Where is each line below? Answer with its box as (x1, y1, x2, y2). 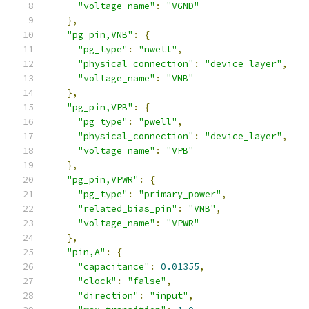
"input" (150, 290, 188, 301)
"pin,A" (67, 246, 106, 258)
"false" (128, 275, 166, 287)
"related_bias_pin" (78, 203, 177, 215)
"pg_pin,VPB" (67, 101, 133, 113)
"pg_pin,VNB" (67, 29, 133, 41)
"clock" (78, 275, 117, 287)
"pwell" (139, 116, 177, 128)
